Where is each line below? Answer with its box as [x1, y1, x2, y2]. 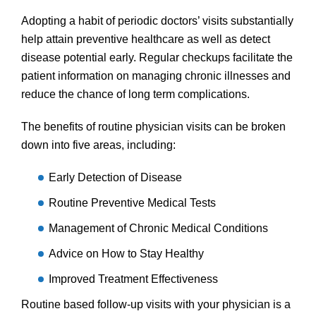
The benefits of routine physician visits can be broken [21, 120, 286, 133]
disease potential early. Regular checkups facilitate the [21, 51, 293, 63]
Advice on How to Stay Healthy [49, 247, 204, 260]
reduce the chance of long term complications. [21, 87, 250, 100]
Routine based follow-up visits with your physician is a [21, 298, 291, 310]
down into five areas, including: [21, 138, 176, 151]
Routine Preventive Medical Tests [49, 196, 216, 209]
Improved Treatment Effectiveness [49, 272, 218, 285]
